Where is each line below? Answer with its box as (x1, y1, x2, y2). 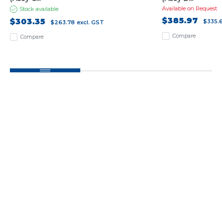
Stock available (19, 5, 58, 12)
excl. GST (77, 18, 104, 26)
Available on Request (162, 4, 218, 12)
